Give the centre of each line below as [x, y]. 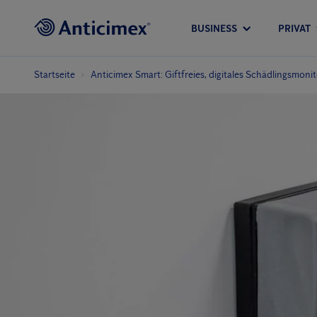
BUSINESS [214, 28]
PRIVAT [294, 28]
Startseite [54, 75]
